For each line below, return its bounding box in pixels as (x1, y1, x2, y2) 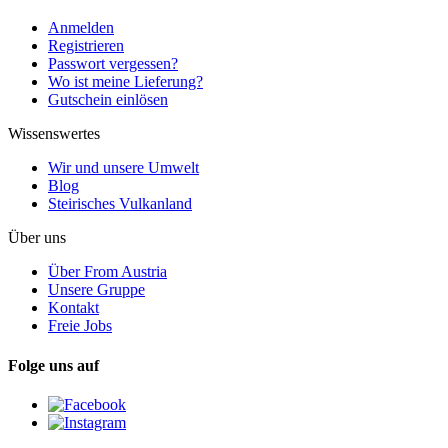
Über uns (8, 229, 66, 247)
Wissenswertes (8, 125, 100, 143)
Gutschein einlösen (48, 91, 168, 109)
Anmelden (48, 19, 114, 37)
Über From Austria (48, 263, 167, 281)
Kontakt (48, 299, 99, 317)
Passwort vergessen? (48, 55, 178, 73)
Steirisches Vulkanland (48, 195, 192, 213)
